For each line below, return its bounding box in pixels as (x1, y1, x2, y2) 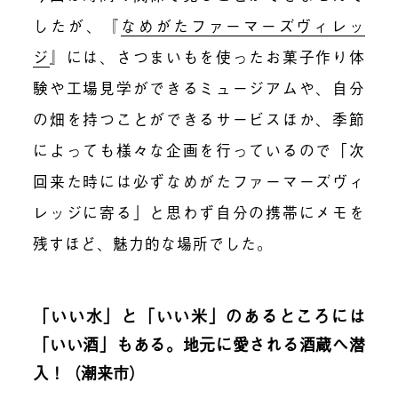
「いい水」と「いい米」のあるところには (33, 303, 365, 327)
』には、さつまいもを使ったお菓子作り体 (50, 44, 365, 68)
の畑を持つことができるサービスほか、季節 (33, 107, 365, 130)
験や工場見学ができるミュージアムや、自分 (33, 76, 365, 99)
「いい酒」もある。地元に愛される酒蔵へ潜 (33, 331, 365, 355)
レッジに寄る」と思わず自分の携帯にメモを (33, 200, 365, 223)
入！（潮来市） (33, 360, 146, 384)
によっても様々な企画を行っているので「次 (33, 138, 365, 161)
